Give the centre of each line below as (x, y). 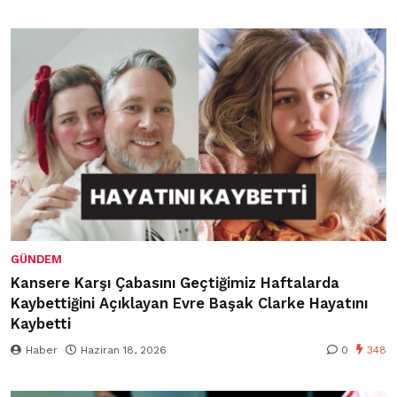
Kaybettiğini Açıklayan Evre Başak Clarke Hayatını (189, 304)
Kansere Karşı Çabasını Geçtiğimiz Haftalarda (175, 284)
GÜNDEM (36, 260)
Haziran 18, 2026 (124, 350)
